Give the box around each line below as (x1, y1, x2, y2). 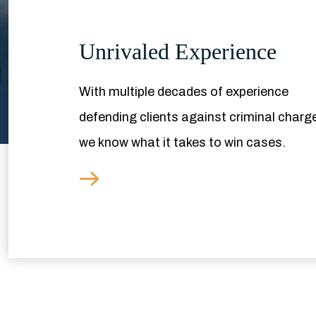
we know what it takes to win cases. (79, 135, 286, 150)
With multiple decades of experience (79, 85, 288, 99)
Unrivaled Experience (79, 39, 276, 64)
